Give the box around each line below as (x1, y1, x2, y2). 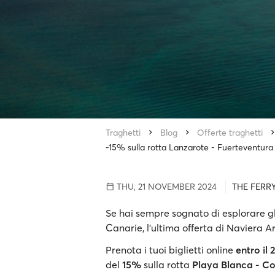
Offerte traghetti (197, 127, 263, 138)
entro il (236, 244, 268, 256)
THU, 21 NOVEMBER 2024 (114, 181, 217, 192)
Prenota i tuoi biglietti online (106, 244, 236, 256)
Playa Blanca (192, 258, 253, 271)
